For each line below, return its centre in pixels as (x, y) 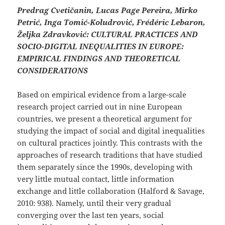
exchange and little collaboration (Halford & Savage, (111, 191)
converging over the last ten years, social (91, 215)
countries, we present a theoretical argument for (105, 119)
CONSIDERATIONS (53, 71)
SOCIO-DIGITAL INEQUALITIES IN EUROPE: (101, 46)
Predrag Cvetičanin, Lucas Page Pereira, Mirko (107, 10)
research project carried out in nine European (100, 107)
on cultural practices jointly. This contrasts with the (110, 143)
